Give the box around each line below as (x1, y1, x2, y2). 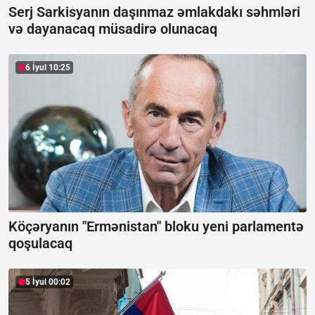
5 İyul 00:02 (25, 276, 70, 287)
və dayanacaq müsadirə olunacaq (8, 20, 217, 38)
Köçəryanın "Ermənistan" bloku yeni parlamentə (8, 217, 304, 235)
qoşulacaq (8, 234, 72, 252)
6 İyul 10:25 (25, 63, 70, 73)
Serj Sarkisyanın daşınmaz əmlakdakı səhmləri (8, 4, 300, 21)
